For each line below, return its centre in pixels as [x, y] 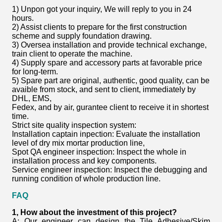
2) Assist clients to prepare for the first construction [99, 27]
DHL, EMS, [32, 99]
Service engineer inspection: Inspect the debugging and [110, 170]
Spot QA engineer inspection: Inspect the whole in [99, 152]
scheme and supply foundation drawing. [82, 36]
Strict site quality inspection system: [74, 125]
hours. [23, 18]
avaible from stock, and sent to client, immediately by [104, 90]
